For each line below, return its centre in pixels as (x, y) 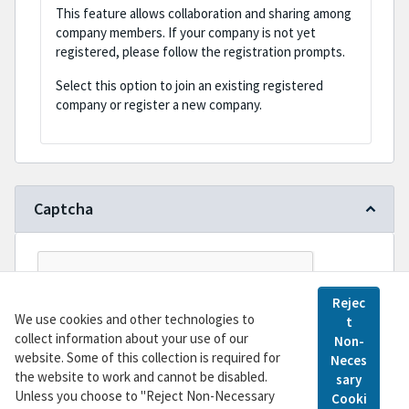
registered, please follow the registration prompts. (201, 52)
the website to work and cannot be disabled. (141, 376)
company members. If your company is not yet (186, 33)
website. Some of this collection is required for (147, 357)
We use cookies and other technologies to (135, 319)
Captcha (63, 209)
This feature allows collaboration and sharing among (204, 14)
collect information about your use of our (131, 338)
